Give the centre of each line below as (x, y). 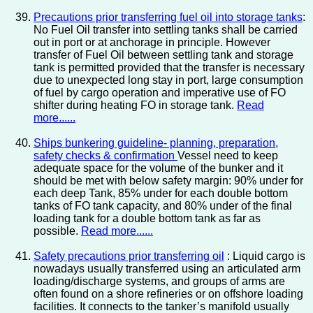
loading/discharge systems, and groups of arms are (159, 282)
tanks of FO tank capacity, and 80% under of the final (163, 206)
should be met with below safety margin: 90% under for (168, 181)
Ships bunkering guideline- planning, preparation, (156, 143)
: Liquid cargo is (265, 256)
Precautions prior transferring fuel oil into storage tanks (168, 17)
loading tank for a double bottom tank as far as (147, 219)
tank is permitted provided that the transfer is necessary (169, 68)
